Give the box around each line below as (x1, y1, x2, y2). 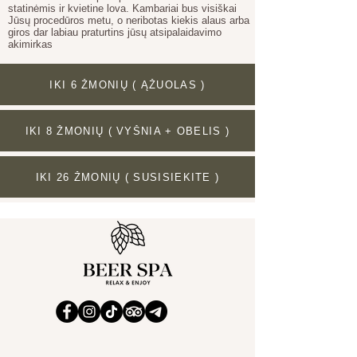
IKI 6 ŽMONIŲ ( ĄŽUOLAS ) (49, 78, 206, 91)
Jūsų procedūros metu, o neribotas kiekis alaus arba (8, 14, 249, 26)
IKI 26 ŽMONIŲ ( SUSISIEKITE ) (35, 171, 220, 183)
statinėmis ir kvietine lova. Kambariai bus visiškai (8, 2, 237, 14)
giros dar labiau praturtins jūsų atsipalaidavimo (8, 26, 222, 38)
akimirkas (8, 38, 53, 50)
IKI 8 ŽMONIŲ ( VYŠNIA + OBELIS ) (25, 124, 230, 137)
